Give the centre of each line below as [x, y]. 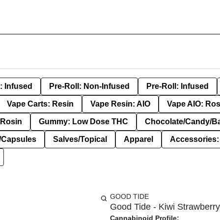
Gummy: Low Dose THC [83, 122]
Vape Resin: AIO [120, 104]
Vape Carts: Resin [40, 104]
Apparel [138, 139]
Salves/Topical [80, 139]
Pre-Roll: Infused [178, 86]
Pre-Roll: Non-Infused [89, 86]
